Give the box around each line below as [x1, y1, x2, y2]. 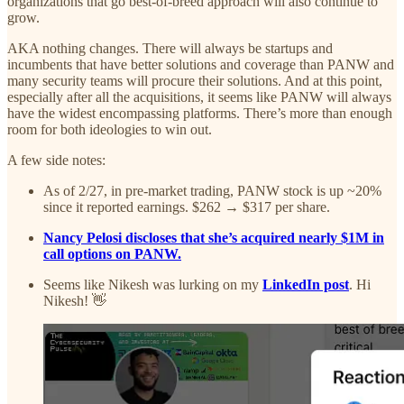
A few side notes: [7, 151, 106, 168]
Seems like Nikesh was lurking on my [43, 276, 262, 292]
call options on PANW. [43, 245, 181, 262]
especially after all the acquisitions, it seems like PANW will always [7, 88, 391, 105]
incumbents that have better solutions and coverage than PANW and [7, 56, 394, 72]
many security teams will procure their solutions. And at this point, [7, 72, 382, 88]
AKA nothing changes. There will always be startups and [7, 40, 333, 56]
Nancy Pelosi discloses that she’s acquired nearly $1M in [43, 229, 384, 245]
